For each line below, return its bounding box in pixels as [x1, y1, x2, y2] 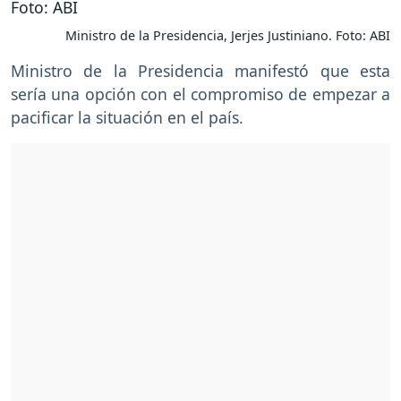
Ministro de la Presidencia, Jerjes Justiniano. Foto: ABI [65, 27, 390, 45]
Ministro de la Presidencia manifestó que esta [11, 60, 390, 82]
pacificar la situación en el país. [11, 107, 248, 129]
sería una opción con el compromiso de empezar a [11, 83, 390, 106]
